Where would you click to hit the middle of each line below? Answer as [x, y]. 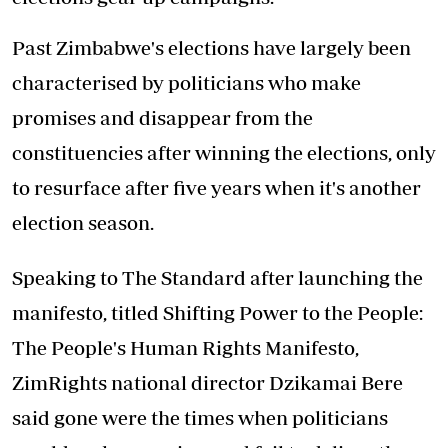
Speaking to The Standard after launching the [217, 277]
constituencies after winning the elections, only [224, 152]
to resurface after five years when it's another [216, 187]
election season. [83, 222]
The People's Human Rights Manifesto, [185, 347]
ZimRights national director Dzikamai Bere [207, 382]
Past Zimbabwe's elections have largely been [211, 47]
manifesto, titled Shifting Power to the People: [217, 312]
